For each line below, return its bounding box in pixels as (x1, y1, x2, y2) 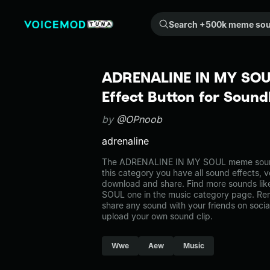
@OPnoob (116, 113, 162, 125)
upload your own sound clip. (102, 211, 213, 221)
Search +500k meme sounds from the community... (157, 13, 165, 24)
